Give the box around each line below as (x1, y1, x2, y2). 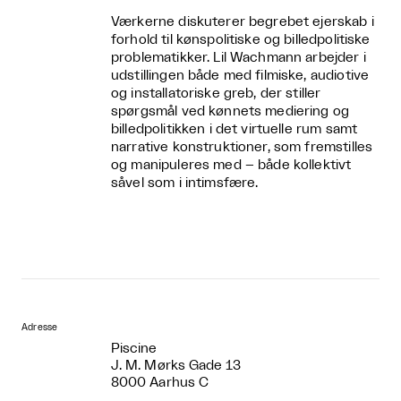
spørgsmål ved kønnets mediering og (111, 105, 350, 119)
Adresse (21, 323, 58, 333)
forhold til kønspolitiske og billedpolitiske (111, 33, 371, 47)
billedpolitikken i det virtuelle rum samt (111, 123, 358, 137)
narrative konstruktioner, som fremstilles (111, 141, 373, 155)
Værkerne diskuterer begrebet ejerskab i (111, 15, 374, 30)
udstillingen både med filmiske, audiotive (111, 69, 370, 83)
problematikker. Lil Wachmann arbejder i (111, 51, 366, 65)
